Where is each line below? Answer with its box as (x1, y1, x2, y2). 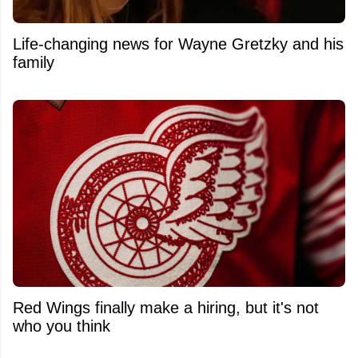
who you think (13, 316, 110, 335)
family (13, 53, 54, 71)
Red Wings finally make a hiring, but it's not (13, 298, 319, 316)
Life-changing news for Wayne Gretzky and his (13, 34, 344, 53)
